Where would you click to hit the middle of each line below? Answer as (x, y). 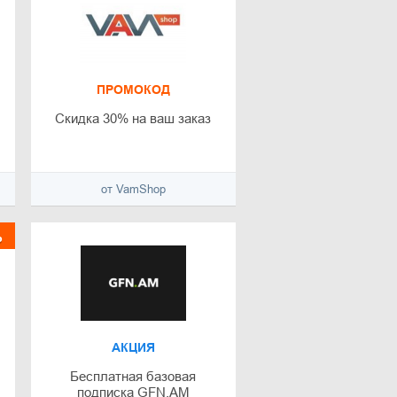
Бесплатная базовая (133, 377)
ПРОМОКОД (133, 90)
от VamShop (133, 190)
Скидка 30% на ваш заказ (133, 119)
